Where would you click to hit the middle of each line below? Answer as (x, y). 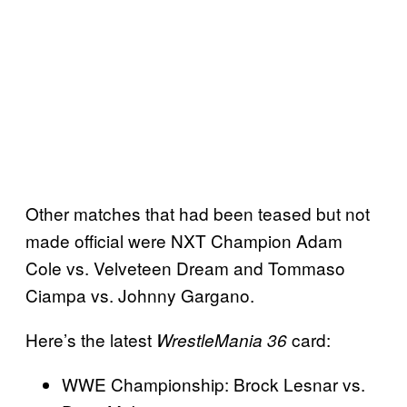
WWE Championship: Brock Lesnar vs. (213, 383)
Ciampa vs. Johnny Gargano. (140, 294)
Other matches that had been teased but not (198, 213)
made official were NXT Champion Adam (184, 240)
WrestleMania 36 (222, 339)
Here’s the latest (91, 339)
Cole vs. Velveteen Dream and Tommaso (185, 267)
